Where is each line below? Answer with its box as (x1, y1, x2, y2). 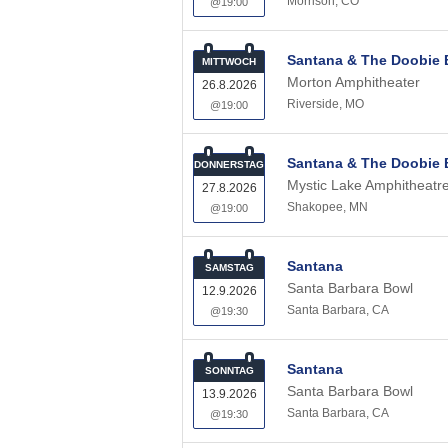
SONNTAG (204, 365, 254, 376)
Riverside (287, 97, 339, 111)
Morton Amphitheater (287, 74, 420, 90)
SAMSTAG (204, 262, 254, 273)
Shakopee (287, 200, 343, 214)
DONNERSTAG (194, 159, 264, 170)
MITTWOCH (202, 56, 256, 67)
